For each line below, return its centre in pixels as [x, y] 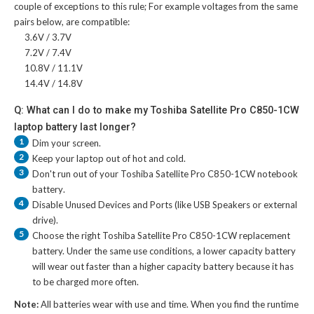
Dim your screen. [67, 143]
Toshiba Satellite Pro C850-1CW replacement [196, 236]
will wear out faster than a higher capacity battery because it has [163, 267]
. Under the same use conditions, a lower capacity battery [179, 251]
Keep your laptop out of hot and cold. [109, 159]
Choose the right [67, 236]
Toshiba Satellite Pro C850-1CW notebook [209, 174]
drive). [45, 220]
